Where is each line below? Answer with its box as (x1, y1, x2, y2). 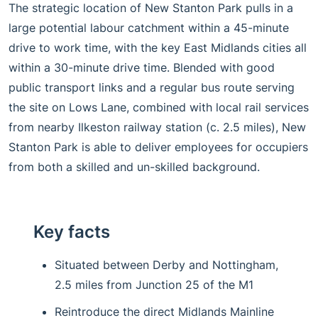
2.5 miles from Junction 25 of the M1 (55, 278, 254, 292)
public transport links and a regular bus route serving (9, 80, 295, 94)
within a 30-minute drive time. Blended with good (9, 60, 275, 75)
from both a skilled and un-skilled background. (9, 160, 260, 174)
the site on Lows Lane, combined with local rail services (9, 100, 309, 114)
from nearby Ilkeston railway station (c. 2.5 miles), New (9, 120, 306, 134)
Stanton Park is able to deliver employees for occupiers (9, 140, 308, 154)
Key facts (33, 221, 111, 242)
